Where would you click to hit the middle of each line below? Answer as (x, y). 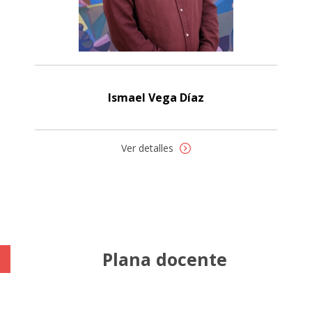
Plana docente (165, 259)
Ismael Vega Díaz (156, 97)
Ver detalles (149, 148)
